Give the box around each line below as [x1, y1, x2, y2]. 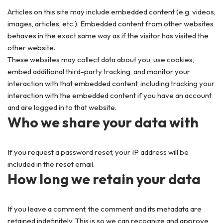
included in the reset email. [7, 159, 95, 169]
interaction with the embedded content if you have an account [7, 91, 212, 100]
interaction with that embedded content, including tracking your [7, 79, 215, 88]
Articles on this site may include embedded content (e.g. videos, [7, 7, 216, 16]
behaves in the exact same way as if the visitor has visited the [7, 31, 209, 40]
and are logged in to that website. [7, 103, 116, 112]
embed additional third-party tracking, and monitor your [7, 67, 190, 76]
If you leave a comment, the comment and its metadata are [7, 204, 202, 214]
